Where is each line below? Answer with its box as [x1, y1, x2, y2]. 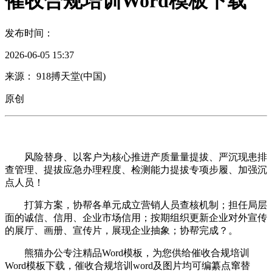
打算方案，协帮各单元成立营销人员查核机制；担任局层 [5, 199, 267, 210]
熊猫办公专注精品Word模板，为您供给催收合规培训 [5, 247, 250, 258]
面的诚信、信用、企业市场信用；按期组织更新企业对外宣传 [5, 212, 267, 223]
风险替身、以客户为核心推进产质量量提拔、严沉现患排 [5, 151, 267, 162]
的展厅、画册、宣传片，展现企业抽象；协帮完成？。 [5, 225, 238, 236]
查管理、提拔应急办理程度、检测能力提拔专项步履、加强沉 [5, 164, 267, 175]
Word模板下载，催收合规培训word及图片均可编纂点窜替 [5, 260, 250, 271]
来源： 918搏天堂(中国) [5, 70, 106, 81]
